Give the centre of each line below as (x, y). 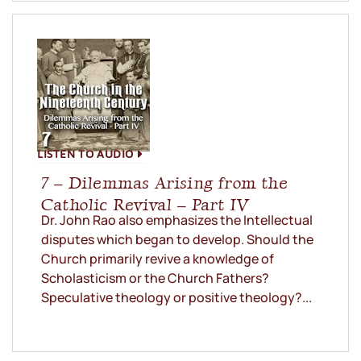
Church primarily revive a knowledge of (158, 259)
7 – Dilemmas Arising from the (164, 183)
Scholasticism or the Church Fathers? (155, 278)
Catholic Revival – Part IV (145, 205)
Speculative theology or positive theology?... (176, 298)
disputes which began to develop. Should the (177, 240)
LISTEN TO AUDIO (85, 154)
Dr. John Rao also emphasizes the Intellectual (177, 220)
